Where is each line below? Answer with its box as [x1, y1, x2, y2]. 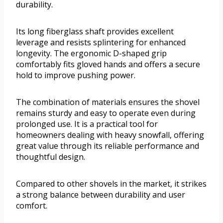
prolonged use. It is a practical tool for [16, 118, 158, 130]
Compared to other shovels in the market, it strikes [16, 178, 207, 190]
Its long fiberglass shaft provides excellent [16, 26, 174, 37]
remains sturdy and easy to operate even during [16, 108, 196, 119]
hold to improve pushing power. [16, 70, 135, 81]
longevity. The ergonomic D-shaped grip [16, 48, 167, 59]
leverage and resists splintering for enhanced [16, 37, 186, 48]
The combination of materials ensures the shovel [16, 97, 200, 108]
